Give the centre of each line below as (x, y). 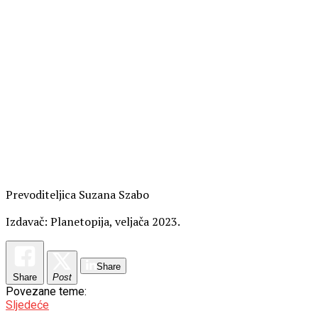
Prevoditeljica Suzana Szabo (77, 194)
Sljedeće (27, 305)
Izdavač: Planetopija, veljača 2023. (93, 221)
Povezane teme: (46, 291)
